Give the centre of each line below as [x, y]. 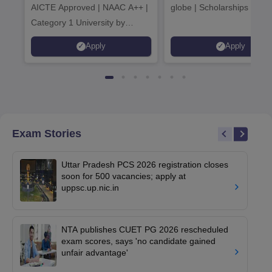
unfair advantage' [95, 252]
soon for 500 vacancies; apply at [124, 176]
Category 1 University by [78, 22]
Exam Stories [47, 133]
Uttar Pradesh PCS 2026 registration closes [145, 164]
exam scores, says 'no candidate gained [138, 241]
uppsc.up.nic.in [90, 187]
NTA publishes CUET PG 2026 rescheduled [145, 229]
